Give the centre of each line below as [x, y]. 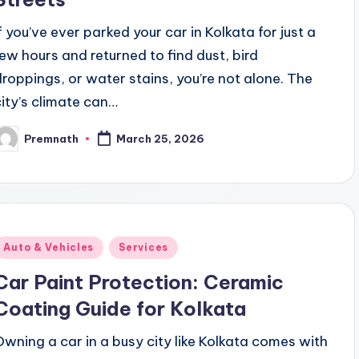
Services [143, 248]
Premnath [52, 138]
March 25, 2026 [161, 139]
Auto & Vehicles [49, 248]
